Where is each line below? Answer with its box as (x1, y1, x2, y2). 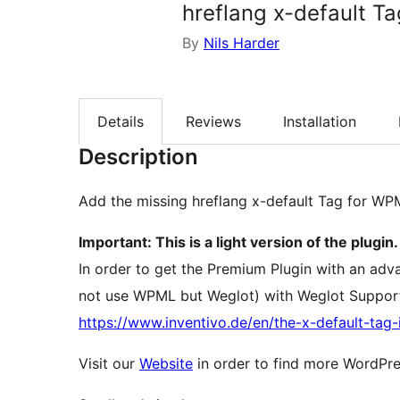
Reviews (186, 112, 241, 131)
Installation (283, 112, 356, 131)
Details (97, 112, 144, 131)
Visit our (79, 354, 139, 373)
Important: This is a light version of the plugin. (79, 233, 398, 252)
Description (79, 144, 198, 171)
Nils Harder (204, 34, 279, 52)
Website (139, 354, 193, 373)
